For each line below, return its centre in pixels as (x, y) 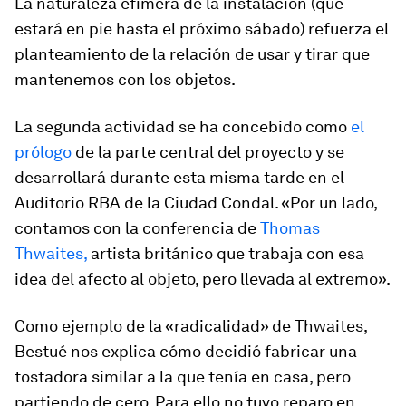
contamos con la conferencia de (137, 228)
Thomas (290, 228)
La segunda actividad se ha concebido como (181, 126)
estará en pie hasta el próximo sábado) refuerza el (202, 29)
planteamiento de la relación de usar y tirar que (192, 54)
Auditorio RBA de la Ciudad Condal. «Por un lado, (196, 203)
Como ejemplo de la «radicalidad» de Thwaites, (191, 326)
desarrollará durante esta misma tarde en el (179, 177)
